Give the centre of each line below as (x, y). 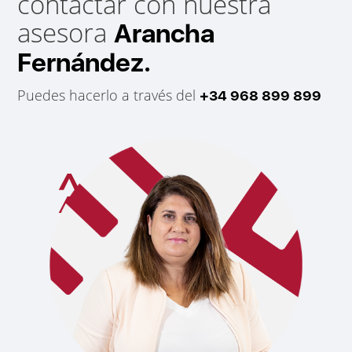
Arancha (165, 33)
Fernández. (84, 62)
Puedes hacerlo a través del (109, 95)
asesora (66, 32)
